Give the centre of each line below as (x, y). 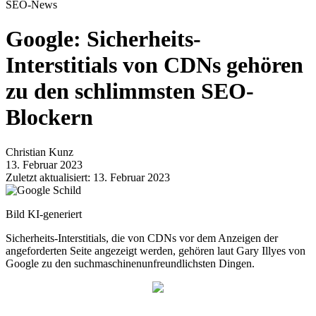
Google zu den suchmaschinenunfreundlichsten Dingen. (130, 263)
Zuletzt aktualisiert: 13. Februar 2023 (88, 177)
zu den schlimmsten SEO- (130, 91)
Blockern (49, 117)
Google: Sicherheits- (103, 39)
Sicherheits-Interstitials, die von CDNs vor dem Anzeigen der (142, 238)
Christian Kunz (39, 152)
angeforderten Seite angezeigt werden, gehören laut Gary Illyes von (156, 250)
